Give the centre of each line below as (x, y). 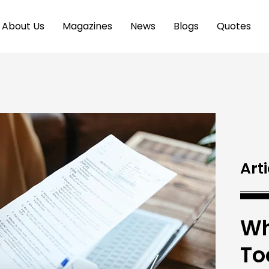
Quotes (234, 26)
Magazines (87, 26)
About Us (23, 26)
